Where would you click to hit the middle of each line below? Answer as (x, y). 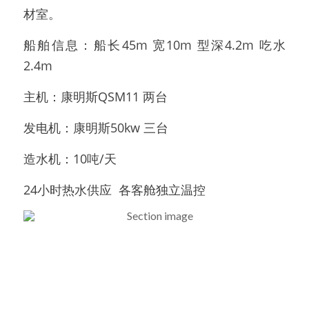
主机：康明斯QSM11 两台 (97, 96)
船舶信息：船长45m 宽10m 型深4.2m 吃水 (154, 44)
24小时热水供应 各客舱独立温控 (114, 189)
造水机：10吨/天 (70, 158)
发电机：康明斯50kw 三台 (96, 127)
